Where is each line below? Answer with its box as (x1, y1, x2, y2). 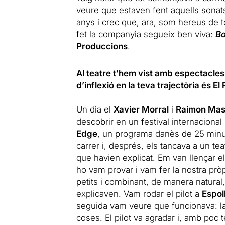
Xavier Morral (113, 104, 169, 115)
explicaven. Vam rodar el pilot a (76, 188, 202, 199)
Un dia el (76, 104, 114, 115)
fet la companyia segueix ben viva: (76, 29, 215, 39)
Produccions (76, 41, 128, 51)
